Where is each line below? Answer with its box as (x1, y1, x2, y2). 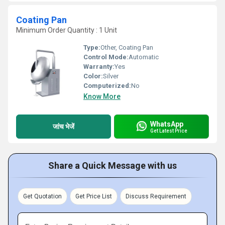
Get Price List (75, 193, 112, 200)
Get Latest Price (150, 128, 187, 134)
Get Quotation (23, 193, 62, 200)
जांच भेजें (53, 122, 74, 131)
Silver (103, 72, 119, 80)
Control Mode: (83, 53, 129, 61)
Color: (83, 72, 103, 80)
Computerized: (83, 82, 131, 89)
